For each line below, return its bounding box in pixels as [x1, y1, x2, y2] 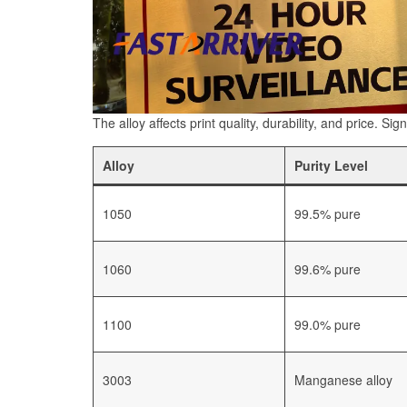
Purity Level [294, 156, 368, 175]
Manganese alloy [294, 371, 392, 390]
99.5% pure [294, 204, 361, 223]
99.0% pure [294, 315, 361, 334]
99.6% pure [294, 260, 361, 279]
